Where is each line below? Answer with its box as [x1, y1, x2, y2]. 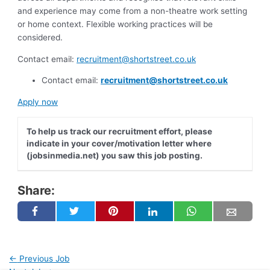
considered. [17, 33, 63, 43]
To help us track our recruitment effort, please [26, 127, 212, 137]
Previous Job [17, 253, 70, 263]
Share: [17, 183, 55, 198]
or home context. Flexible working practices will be [17, 19, 213, 30]
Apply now [17, 97, 58, 107]
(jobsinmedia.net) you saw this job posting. [26, 151, 202, 161]
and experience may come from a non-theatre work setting [17, 6, 248, 16]
